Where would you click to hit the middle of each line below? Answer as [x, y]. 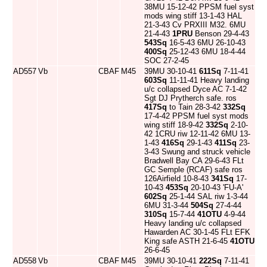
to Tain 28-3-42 [195, 107]
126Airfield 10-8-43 [178, 178]
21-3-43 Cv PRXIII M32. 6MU [195, 25]
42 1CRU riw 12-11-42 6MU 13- [197, 134]
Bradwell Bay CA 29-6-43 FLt [194, 161]
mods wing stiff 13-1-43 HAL [193, 16]
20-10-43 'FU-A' [216, 187]
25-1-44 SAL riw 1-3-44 [207, 196]
